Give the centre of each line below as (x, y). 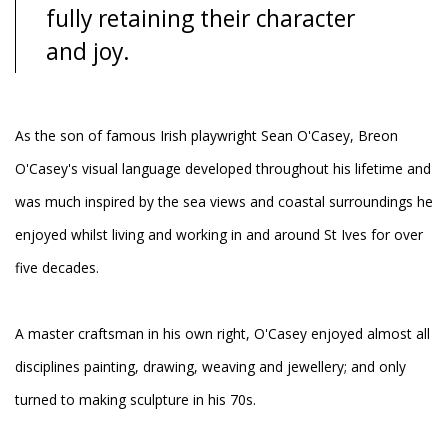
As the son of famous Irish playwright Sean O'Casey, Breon (206, 135)
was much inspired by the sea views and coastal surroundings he (224, 201)
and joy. (88, 51)
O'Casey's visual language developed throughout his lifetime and (223, 168)
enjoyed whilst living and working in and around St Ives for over (219, 234)
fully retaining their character (200, 18)
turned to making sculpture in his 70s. (135, 399)
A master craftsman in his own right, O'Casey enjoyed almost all (222, 333)
